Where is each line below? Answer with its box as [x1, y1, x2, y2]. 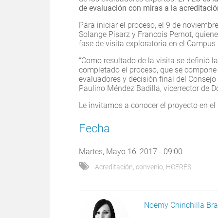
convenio [136, 163, 163, 171]
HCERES [166, 163, 191, 171]
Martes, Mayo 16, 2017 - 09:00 [79, 147, 182, 157]
